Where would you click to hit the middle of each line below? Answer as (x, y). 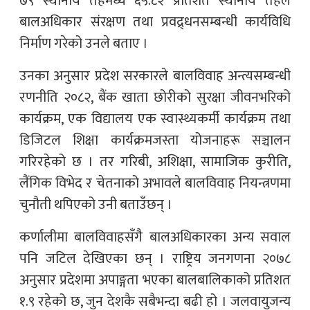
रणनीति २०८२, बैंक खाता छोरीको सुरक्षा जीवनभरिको (155, 98)
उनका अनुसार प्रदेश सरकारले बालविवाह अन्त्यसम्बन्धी (155, 76)
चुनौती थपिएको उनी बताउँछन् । (96, 205)
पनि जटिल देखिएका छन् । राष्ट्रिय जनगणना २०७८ (155, 259)
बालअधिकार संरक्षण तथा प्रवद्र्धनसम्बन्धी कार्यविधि (155, 22)
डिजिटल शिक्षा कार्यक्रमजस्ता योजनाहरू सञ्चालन (155, 141)
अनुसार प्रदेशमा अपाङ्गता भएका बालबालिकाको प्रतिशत (155, 281)
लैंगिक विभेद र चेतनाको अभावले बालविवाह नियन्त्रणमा (155, 184)
